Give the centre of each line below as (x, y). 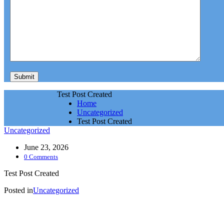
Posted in (18, 190)
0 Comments (41, 157)
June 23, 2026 (46, 147)
